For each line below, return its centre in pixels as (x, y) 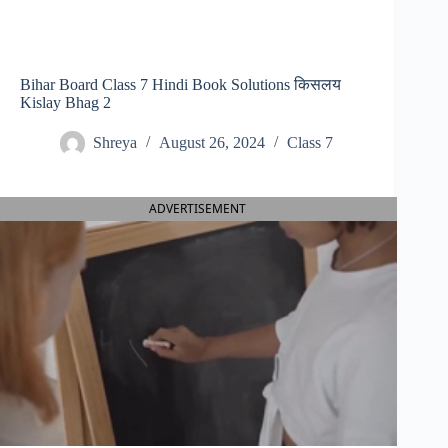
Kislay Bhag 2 (65, 103)
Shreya (115, 143)
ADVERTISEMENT (197, 209)
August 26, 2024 (212, 143)
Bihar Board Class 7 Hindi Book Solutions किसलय (180, 85)
